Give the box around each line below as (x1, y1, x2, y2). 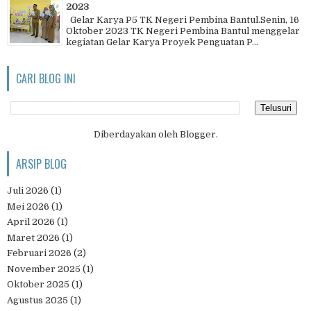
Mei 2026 (7, 201, 49, 212)
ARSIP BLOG (16, 155, 67, 172)
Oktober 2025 (7, 279, 69, 290)
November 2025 (7, 263, 81, 274)
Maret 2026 (7, 232, 60, 243)
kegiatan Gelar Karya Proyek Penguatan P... (66, 36, 258, 47)
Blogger (179, 129, 216, 140)
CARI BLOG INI (16, 70, 76, 87)
